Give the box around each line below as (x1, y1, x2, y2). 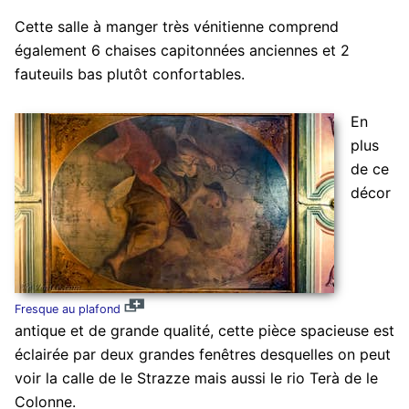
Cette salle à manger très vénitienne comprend (14, 16, 339, 36)
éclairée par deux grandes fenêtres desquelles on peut (14, 344, 391, 363)
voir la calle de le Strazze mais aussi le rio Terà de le (14, 368, 378, 387)
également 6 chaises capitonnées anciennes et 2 (14, 40, 350, 59)
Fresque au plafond (14, 301, 121, 316)
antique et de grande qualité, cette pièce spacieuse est (14, 320, 394, 340)
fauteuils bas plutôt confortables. (14, 64, 245, 83)
